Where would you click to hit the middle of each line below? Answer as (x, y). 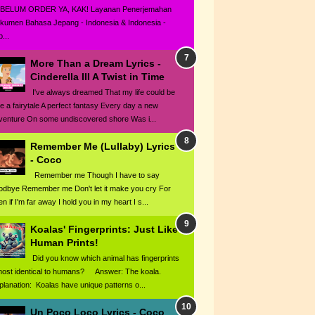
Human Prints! (64, 243)
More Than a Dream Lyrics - (96, 64)
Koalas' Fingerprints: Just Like (104, 230)
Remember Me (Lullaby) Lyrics (103, 147)
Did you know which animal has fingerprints (105, 258)
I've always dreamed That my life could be (103, 92)
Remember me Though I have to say (95, 175)
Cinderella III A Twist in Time (97, 77)
